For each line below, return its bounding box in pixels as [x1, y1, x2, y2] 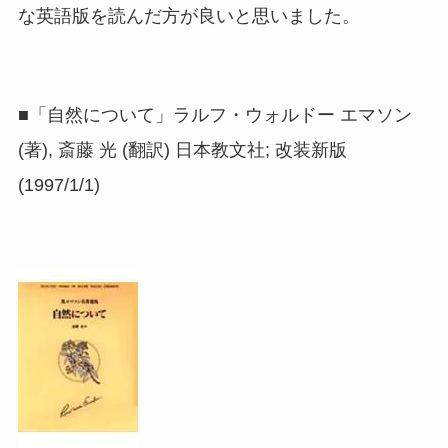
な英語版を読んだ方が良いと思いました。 [17, 6, 360, 27]
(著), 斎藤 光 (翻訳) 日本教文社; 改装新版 [17, 140, 347, 161]
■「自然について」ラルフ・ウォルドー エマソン [17, 105, 412, 126]
